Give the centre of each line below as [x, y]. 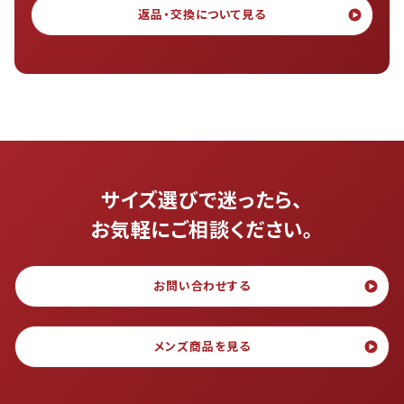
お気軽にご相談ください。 [202, 229]
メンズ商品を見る [202, 346]
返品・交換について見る [202, 14]
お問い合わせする [202, 286]
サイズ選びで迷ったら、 [202, 199]
